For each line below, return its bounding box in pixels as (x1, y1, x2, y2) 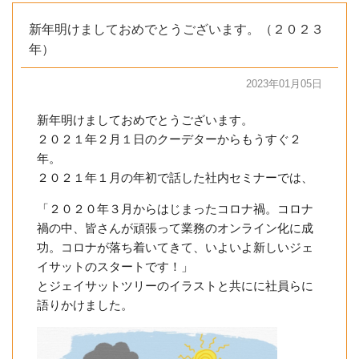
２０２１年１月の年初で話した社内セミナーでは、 (37, 170, 313, 184)
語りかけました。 (37, 297, 133, 312)
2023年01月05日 (246, 78, 322, 91)
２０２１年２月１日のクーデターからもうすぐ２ (37, 131, 301, 146)
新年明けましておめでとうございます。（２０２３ (29, 22, 324, 37)
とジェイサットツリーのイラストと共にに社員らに (37, 278, 313, 292)
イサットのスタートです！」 (37, 259, 193, 273)
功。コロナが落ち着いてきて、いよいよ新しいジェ (37, 240, 313, 254)
